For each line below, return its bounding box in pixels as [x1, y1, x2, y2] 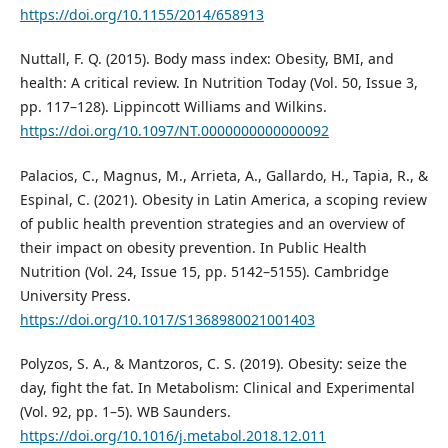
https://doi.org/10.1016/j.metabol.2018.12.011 [19, 425, 326, 445]
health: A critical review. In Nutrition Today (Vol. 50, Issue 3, [19, 73, 418, 93]
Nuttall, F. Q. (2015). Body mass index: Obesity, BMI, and [19, 49, 394, 69]
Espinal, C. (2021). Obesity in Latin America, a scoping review [19, 189, 427, 209]
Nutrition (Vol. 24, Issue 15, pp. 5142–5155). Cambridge [19, 261, 389, 281]
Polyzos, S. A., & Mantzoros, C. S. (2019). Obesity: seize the [19, 353, 407, 373]
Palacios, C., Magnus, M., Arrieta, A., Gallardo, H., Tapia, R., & [19, 165, 428, 185]
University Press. [19, 285, 131, 305]
